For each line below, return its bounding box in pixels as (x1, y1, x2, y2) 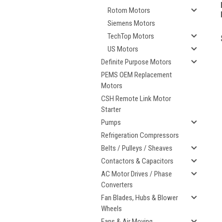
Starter (101, 105, 121, 114)
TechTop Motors (108, 32, 154, 41)
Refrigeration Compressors (101, 131, 179, 140)
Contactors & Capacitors (101, 157, 173, 166)
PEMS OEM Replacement (101, 70, 172, 79)
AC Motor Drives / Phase (101, 169, 172, 178)
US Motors (108, 45, 138, 54)
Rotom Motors (108, 6, 150, 15)
